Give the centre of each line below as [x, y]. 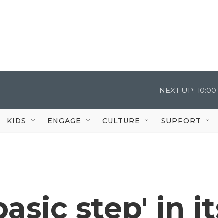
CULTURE [121, 120]
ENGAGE [64, 120]
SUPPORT [181, 120]
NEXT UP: [177, 90]
